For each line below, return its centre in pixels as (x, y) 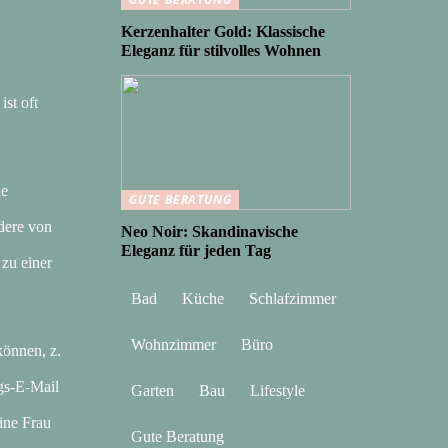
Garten (152, 390)
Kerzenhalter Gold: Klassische (223, 31)
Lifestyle (277, 390)
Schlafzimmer (292, 298)
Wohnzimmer (173, 344)
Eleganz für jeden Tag (196, 250)
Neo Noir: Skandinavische (209, 231)
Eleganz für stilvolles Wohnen (221, 50)
